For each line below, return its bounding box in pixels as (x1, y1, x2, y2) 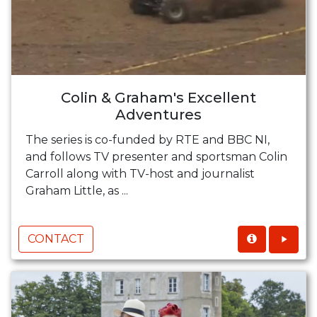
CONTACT (28, 231, 84, 246)
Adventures (115, 105, 202, 123)
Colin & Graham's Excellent (61, 88, 256, 106)
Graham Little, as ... (25, 183, 128, 197)
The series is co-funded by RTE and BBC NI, (25, 132, 270, 146)
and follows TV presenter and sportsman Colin (25, 149, 287, 163)
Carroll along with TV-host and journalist (25, 166, 255, 180)
